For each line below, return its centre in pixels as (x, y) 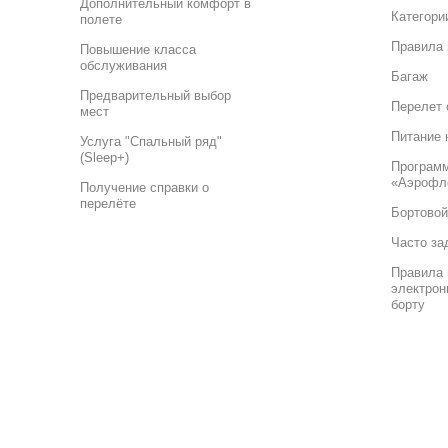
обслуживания (123, 65)
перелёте (108, 203)
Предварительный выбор (155, 95)
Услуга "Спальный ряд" (151, 141)
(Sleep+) (104, 157)
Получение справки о (144, 187)
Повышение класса (138, 49)
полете (101, 19)
